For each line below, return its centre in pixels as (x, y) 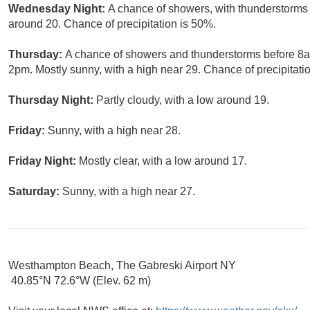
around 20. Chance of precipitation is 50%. (112, 24)
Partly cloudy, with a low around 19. (183, 100)
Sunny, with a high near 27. (129, 192)
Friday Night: (44, 161)
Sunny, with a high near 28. (114, 131)
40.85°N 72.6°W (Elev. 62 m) (80, 281)
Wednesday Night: (58, 9)
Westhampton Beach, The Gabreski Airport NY (122, 266)
